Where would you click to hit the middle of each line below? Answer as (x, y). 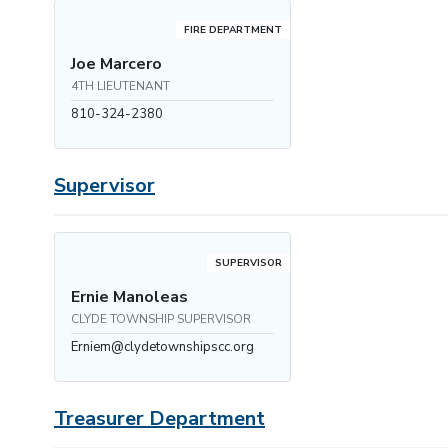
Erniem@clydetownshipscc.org (162, 347)
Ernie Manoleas (129, 297)
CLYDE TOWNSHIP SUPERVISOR (161, 319)
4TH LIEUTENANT (120, 86)
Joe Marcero (116, 64)
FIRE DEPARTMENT (233, 30)
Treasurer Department (159, 418)
